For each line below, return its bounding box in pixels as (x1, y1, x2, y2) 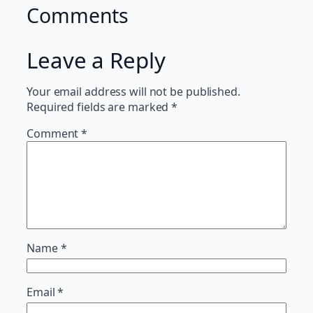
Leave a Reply (27, 45, 166, 75)
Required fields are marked (27, 99, 172, 115)
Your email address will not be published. (27, 83, 240, 99)
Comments (27, 1, 129, 29)
